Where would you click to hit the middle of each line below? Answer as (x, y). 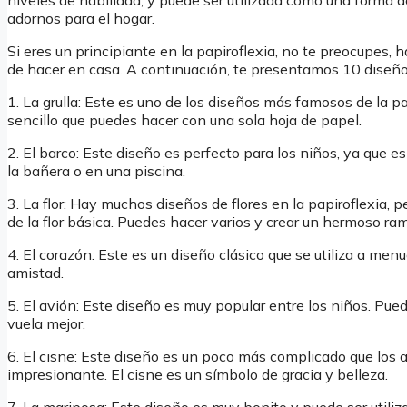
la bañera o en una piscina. (96, 171)
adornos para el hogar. (81, 19)
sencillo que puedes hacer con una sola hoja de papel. (184, 120)
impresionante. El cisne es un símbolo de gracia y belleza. (198, 375)
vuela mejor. (46, 324)
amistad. (35, 273)
